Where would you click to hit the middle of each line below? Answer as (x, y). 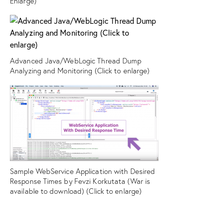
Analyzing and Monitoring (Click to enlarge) (80, 70)
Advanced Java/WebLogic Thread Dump (76, 60)
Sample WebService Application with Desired (83, 171)
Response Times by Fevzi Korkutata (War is (80, 181)
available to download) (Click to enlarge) (76, 191)
